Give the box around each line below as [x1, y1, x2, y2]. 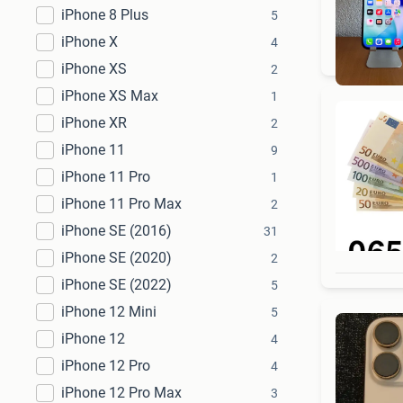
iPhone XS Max [61, 87, 158, 104]
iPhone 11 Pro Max [61, 195, 182, 212]
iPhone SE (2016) [61, 222, 172, 239]
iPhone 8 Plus [61, 6, 148, 23]
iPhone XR [61, 114, 127, 131]
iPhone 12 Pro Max [61, 384, 182, 401]
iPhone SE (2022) [61, 276, 172, 293]
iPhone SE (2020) [61, 249, 172, 266]
